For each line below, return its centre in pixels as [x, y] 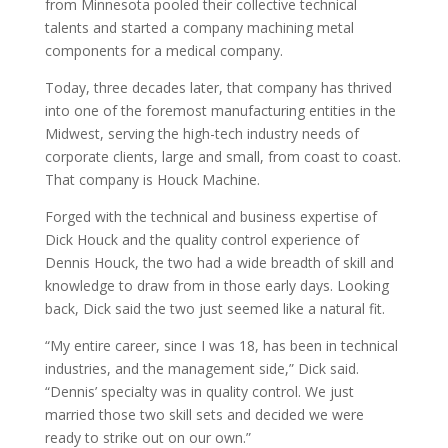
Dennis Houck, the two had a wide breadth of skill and [219, 262]
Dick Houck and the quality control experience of [201, 239]
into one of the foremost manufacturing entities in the [220, 110]
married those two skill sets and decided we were [204, 414]
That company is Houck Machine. [152, 179]
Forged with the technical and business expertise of [210, 216]
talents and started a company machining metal [199, 27]
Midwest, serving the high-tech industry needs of [201, 133]
